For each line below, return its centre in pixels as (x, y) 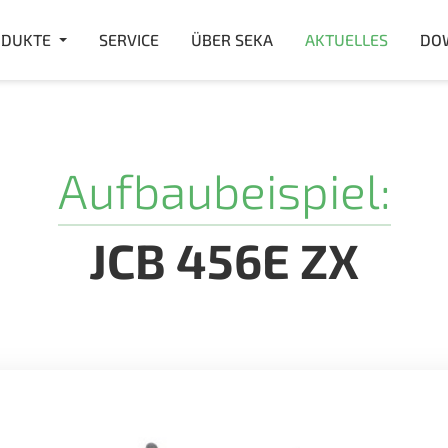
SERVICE (128, 39)
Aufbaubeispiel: (224, 190)
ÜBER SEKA (231, 39)
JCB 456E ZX (224, 260)
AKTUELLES (346, 39)
